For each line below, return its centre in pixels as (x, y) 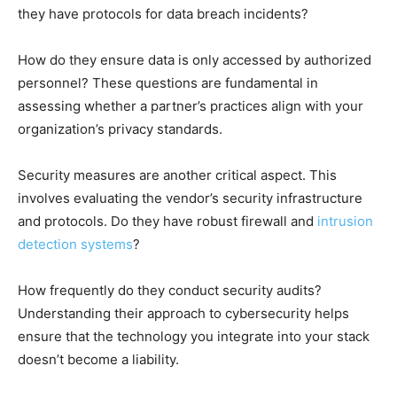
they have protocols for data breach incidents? (163, 13)
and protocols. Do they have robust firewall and (167, 221)
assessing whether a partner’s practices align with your (191, 105)
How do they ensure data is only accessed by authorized (195, 59)
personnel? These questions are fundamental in (168, 82)
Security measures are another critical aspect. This (177, 175)
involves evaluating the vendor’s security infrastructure (190, 198)
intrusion (345, 221)
